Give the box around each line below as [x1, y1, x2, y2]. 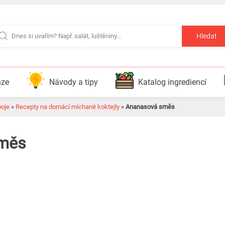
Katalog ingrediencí [138, 77, 206, 87]
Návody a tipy [49, 77, 98, 87]
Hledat [196, 32, 217, 41]
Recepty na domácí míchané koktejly [16, 103, 120, 110]
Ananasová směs [126, 103, 175, 110]
